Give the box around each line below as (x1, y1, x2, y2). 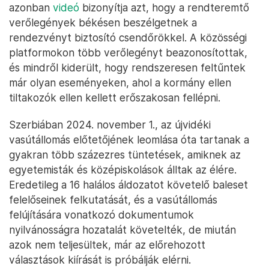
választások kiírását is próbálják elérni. (9, 253, 191, 267)
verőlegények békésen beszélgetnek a (9, 16, 197, 29)
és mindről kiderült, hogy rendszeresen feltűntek (9, 61, 246, 74)
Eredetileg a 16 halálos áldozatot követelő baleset (9, 178, 248, 192)
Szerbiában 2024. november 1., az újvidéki (9, 118, 211, 131)
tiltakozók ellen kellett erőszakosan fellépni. (9, 91, 220, 104)
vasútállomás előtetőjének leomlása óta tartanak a (9, 133, 249, 147)
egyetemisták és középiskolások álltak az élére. (9, 163, 237, 177)
